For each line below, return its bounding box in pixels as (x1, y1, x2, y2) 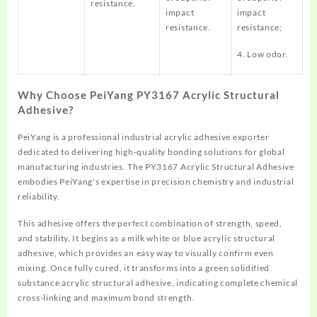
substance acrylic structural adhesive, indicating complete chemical (18, 277, 298, 288)
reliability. (18, 191, 60, 202)
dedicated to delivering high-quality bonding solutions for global (18, 146, 285, 157)
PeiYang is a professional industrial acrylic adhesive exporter (18, 132, 270, 142)
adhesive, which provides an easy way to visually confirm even (18, 248, 274, 258)
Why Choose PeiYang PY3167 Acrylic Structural (18, 88, 279, 101)
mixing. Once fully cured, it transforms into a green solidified (18, 263, 270, 273)
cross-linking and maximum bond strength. (18, 292, 197, 303)
